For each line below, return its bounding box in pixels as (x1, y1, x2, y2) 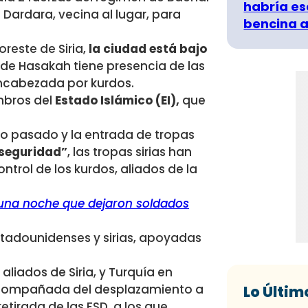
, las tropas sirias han (67, 144, 192, 161)
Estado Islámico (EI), (55, 92, 179, 109)
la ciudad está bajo (89, 41, 207, 58)
